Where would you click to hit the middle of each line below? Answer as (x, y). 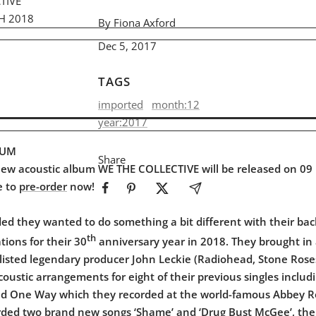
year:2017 (123, 122)
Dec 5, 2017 (127, 45)
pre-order (43, 186)
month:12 (176, 104)
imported (121, 104)
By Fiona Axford (137, 22)
